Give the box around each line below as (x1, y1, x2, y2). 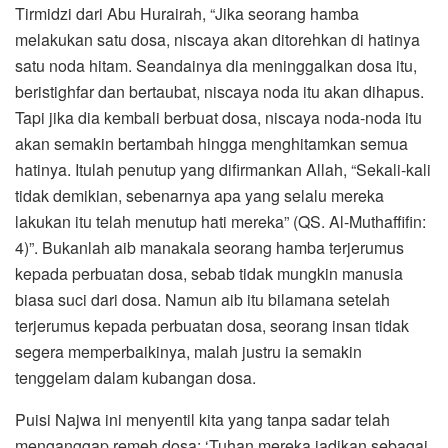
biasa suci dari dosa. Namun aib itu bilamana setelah (15, 288, 390, 312)
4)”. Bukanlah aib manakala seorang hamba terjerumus (15, 236, 404, 260)
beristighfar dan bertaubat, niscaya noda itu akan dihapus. (15, 80, 424, 104)
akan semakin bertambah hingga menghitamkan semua (15, 132, 408, 156)
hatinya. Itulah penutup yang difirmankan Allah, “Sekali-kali (15, 158, 431, 182)
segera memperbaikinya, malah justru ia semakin (15, 340, 362, 364)
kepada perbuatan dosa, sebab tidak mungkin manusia (15, 262, 403, 286)
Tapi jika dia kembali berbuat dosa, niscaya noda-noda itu (15, 106, 422, 130)
